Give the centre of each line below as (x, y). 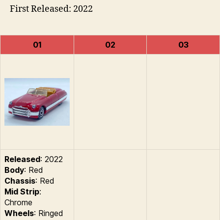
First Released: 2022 (51, 9)
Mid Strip (22, 191)
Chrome (18, 202)
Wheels (19, 213)
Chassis (20, 180)
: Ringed (49, 213)
